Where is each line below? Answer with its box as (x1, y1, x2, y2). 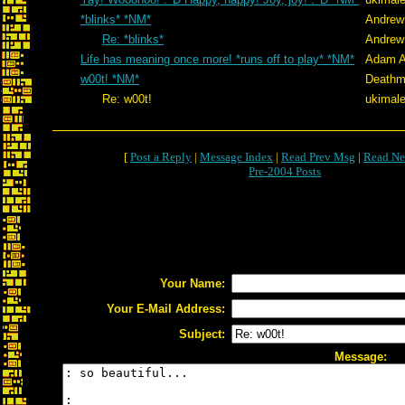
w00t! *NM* (80, 72, 139, 86)
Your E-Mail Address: (107, 302, 225, 316)
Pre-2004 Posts (249, 165, 321, 178)
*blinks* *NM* (80, 13, 151, 26)
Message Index (200, 150, 273, 164)
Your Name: (160, 277, 225, 290)
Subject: (179, 327, 225, 341)
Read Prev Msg (281, 150, 355, 164)
